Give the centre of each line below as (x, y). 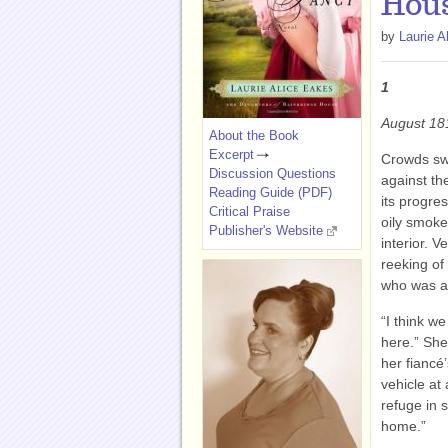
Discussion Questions (272, 173)
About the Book (254, 135)
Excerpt (231, 154)
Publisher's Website (266, 230)
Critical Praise (249, 211)
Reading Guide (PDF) (270, 192)
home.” (403, 426)
